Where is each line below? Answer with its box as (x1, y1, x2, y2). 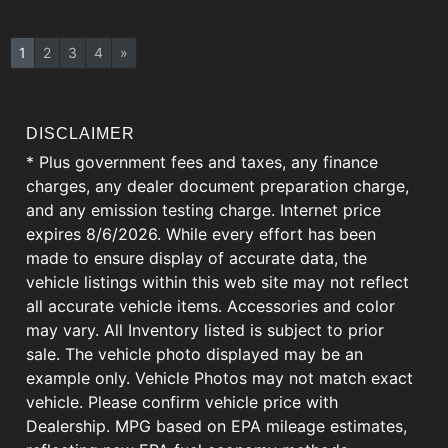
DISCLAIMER (26, 124, 135, 142)
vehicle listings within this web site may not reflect (26, 271, 409, 292)
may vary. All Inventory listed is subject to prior (26, 319, 384, 340)
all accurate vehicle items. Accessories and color (26, 295, 395, 316)
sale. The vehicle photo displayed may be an (26, 343, 363, 364)
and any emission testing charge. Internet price (26, 199, 381, 220)
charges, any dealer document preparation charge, (26, 175, 409, 196)
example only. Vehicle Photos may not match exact (26, 367, 413, 388)
